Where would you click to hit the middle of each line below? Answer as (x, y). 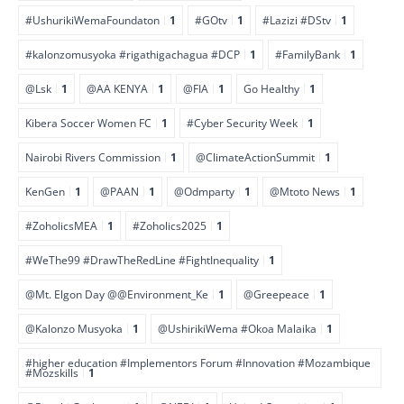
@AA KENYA (117, 88)
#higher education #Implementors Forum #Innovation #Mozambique (198, 362)
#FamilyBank (308, 54)
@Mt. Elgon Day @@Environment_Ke (117, 294)
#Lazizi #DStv (297, 19)
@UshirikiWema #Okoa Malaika (237, 328)
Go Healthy (271, 88)
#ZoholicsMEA (61, 225)
